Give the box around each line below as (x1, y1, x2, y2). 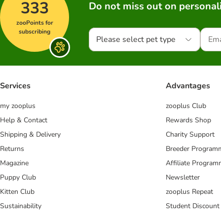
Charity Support (166, 130, 215, 140)
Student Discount (166, 201, 220, 211)
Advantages (166, 80, 210, 92)
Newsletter (166, 173, 200, 183)
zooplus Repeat (166, 187, 213, 197)
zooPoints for (16, 19, 53, 27)
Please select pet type (96, 34, 176, 45)
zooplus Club (166, 101, 206, 111)
